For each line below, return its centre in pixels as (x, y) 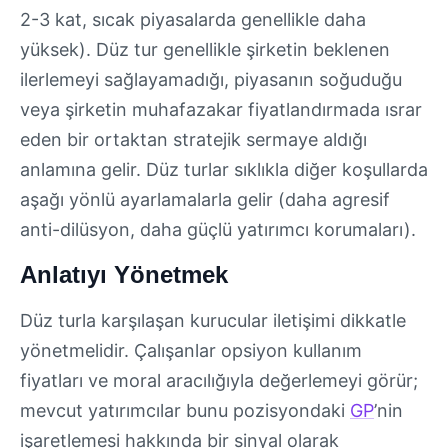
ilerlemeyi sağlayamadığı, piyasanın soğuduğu (211, 79)
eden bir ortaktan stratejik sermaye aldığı (193, 139)
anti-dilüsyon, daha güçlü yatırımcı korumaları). (218, 229)
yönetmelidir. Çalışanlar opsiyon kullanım (191, 351)
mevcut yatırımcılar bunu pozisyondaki (185, 411)
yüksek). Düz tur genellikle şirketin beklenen (205, 49)
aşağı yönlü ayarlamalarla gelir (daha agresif (205, 199)
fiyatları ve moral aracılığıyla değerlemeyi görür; (219, 381)
